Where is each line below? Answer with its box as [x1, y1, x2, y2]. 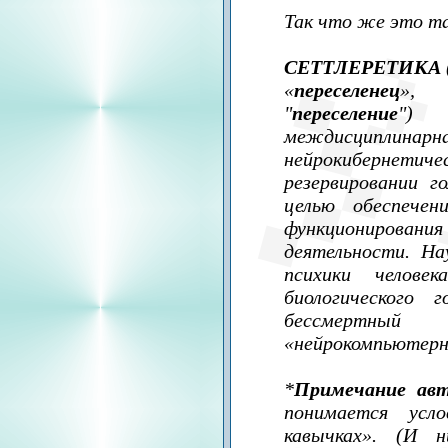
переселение [292, 102, 398, 124]
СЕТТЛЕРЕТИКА [284, 56, 441, 78]
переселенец [294, 79, 400, 101]
